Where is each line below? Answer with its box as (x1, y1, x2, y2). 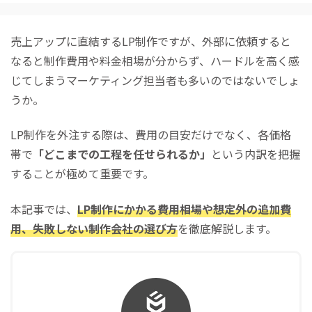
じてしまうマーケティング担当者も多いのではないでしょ (10, 71, 299, 88)
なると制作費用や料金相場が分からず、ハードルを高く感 (10, 52, 299, 69)
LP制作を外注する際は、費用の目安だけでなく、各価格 (10, 126, 291, 143)
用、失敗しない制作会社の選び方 (10, 219, 178, 237)
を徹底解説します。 (178, 219, 276, 237)
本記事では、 (10, 200, 77, 217)
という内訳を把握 (211, 146, 300, 162)
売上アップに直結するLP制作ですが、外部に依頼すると (10, 32, 291, 49)
